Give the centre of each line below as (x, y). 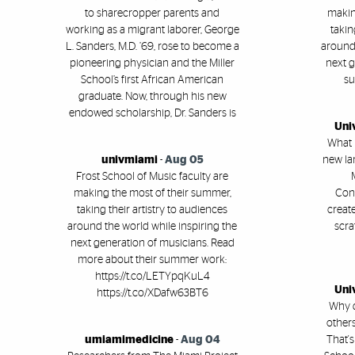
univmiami (129, 160)
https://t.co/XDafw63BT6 (152, 294)
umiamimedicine (129, 340)
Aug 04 (200, 340)
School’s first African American (152, 80)
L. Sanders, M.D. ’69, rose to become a (152, 47)
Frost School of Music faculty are (152, 177)
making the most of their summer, (152, 194)
